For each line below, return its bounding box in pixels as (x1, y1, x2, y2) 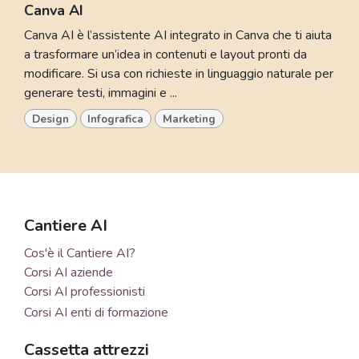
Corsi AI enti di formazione (24, 304, 168, 322)
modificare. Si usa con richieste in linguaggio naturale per (24, 64, 333, 83)
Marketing (162, 111, 216, 127)
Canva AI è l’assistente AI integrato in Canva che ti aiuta (24, 26, 332, 44)
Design (31, 111, 69, 127)
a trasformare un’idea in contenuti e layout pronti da (24, 45, 307, 63)
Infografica (87, 111, 144, 127)
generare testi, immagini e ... (24, 83, 177, 102)
